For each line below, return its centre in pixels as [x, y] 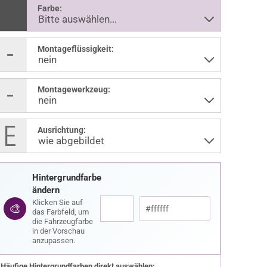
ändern [46, 190]
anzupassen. [53, 240]
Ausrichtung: [61, 130]
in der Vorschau [58, 231]
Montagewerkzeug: [74, 89]
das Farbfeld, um [60, 212]
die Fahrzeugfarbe [62, 221]
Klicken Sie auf [57, 202]
